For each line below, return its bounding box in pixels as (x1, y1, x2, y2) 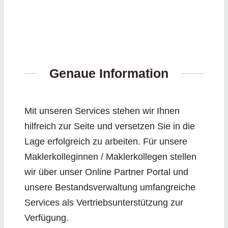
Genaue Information (49, 66, 169, 80)
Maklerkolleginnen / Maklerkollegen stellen (24, 151, 196, 162)
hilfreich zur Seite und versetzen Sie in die (24, 121, 195, 131)
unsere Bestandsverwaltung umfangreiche (24, 182, 195, 192)
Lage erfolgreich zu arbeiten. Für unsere (24, 136, 187, 147)
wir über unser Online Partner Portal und (24, 166, 188, 177)
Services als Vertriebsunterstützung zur (24, 197, 183, 208)
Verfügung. (24, 212, 69, 223)
